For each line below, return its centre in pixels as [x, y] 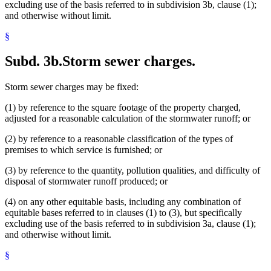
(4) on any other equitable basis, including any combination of [123, 202]
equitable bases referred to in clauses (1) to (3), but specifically [123, 213]
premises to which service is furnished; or [83, 150]
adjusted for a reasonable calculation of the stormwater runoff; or [128, 119]
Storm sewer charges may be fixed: [72, 87]
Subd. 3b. [34, 61]
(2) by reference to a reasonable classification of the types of [119, 139]
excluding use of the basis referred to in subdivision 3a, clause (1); [130, 224]
